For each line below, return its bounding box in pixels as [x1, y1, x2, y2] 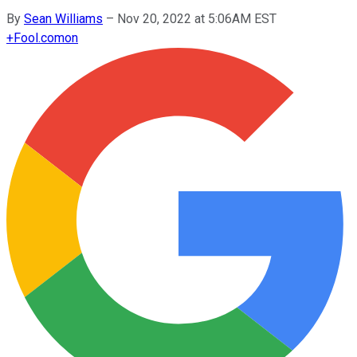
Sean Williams [24, 10, 103, 26]
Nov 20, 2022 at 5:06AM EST [117, 10, 277, 26]
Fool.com [14, 29, 65, 45]
